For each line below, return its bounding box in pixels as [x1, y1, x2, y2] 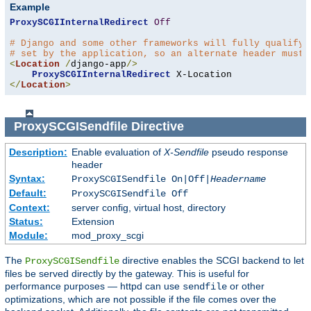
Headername [210, 173, 266, 185]
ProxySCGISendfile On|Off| [71, 173, 210, 185]
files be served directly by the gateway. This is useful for [5, 267, 249, 279]
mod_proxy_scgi [71, 229, 144, 241]
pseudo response [208, 146, 288, 158]
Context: [8, 201, 50, 213]
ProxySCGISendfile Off [71, 187, 188, 199]
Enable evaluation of [71, 146, 164, 158]
